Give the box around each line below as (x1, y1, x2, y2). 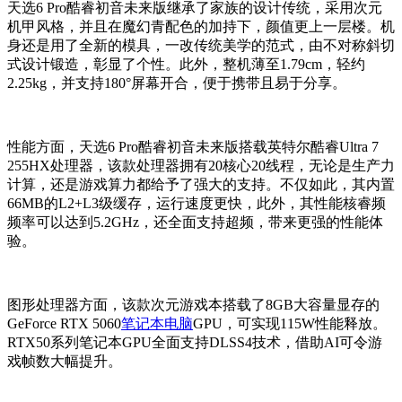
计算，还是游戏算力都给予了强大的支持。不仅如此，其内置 (7, 177, 395, 193)
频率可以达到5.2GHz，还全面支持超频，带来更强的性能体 (7, 214, 383, 231)
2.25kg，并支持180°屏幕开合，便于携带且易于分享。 (7, 75, 346, 92)
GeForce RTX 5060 (7, 316, 121, 332)
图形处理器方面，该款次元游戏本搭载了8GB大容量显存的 (7, 297, 380, 313)
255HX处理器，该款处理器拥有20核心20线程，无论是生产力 (7, 158, 395, 174)
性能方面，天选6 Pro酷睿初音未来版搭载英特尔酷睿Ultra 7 (7, 139, 379, 155)
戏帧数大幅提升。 (7, 354, 122, 370)
